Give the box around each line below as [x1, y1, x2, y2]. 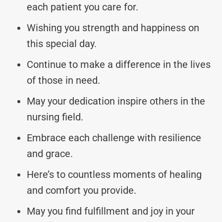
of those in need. [27, 74, 100, 86]
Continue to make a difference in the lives [27, 58, 211, 70]
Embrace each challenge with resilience [27, 131, 201, 144]
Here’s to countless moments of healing [27, 168, 202, 180]
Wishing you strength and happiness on [27, 21, 199, 34]
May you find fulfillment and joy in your [27, 205, 195, 217]
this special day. [27, 37, 97, 50]
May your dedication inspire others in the [27, 95, 205, 107]
